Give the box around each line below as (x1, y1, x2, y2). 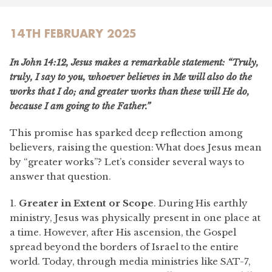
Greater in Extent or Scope (16, 197, 154, 209)
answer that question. (10, 171, 111, 182)
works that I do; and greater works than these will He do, (10, 86, 250, 97)
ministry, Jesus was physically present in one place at (10, 212, 260, 223)
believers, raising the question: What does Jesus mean (10, 141, 262, 153)
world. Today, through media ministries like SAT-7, (10, 256, 251, 267)
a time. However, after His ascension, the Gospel (10, 226, 236, 238)
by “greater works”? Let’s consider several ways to (10, 156, 244, 168)
